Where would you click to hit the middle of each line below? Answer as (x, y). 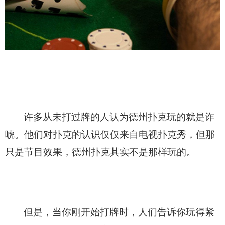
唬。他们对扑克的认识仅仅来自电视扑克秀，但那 (110, 134)
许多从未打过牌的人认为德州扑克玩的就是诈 (119, 117)
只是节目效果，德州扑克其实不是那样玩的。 (100, 152)
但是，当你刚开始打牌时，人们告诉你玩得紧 (119, 212)
